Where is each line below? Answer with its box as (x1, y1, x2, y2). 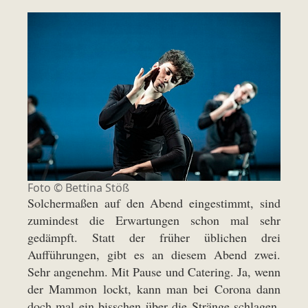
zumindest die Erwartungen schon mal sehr (27, 211, 280, 228)
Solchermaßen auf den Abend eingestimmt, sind (27, 194, 280, 211)
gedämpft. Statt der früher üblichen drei (27, 228, 280, 245)
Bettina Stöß (65, 179, 129, 195)
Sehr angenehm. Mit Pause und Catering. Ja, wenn (27, 263, 280, 280)
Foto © (27, 179, 65, 195)
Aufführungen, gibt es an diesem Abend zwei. (27, 245, 280, 263)
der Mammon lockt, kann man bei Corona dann (27, 280, 280, 297)
